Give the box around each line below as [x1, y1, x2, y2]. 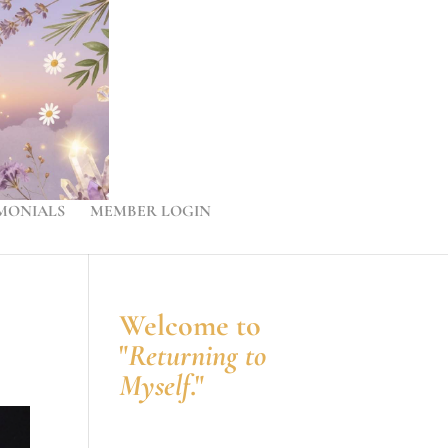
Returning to [128, 337, 267, 374]
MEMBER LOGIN [90, 201, 211, 221]
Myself [119, 367, 191, 404]
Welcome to [119, 307, 262, 344]
